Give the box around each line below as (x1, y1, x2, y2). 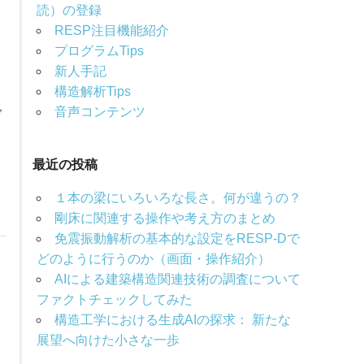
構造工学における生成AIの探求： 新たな (54, 313, 291, 327)
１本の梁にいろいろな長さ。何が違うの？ (54, 191, 301, 206)
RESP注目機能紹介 (54, 24, 169, 38)
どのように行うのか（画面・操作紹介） (36, 252, 271, 266)
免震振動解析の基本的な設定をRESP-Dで (54, 232, 300, 246)
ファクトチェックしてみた (36, 292, 193, 307)
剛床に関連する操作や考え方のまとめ (54, 211, 275, 226)
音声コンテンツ (54, 105, 145, 119)
